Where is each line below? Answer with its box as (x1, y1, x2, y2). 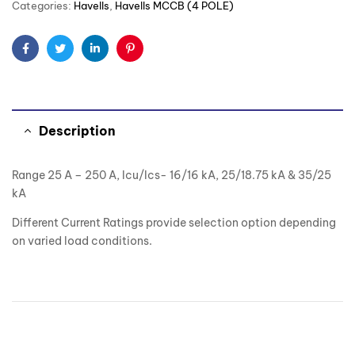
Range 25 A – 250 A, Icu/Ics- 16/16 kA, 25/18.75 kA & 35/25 (12, 168, 331, 183)
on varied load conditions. (12, 234, 152, 249)
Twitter (59, 53, 97, 68)
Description (39, 123, 116, 139)
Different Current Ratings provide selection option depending (12, 216, 336, 231)
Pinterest (128, 53, 177, 68)
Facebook (24, 53, 79, 68)
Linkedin (94, 53, 139, 68)
